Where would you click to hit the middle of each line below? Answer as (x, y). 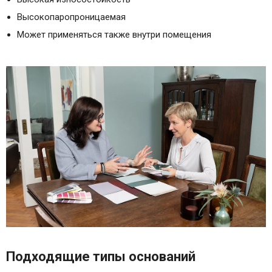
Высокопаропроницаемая (71, 17)
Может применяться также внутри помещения (114, 34)
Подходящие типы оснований (101, 256)
